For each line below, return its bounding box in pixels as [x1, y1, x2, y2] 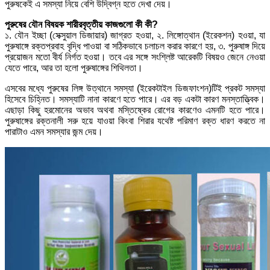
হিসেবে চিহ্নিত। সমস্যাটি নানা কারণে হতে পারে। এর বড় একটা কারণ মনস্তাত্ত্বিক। [5, 93, 265, 104]
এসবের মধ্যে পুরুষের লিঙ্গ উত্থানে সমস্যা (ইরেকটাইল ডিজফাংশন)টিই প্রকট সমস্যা [5, 83, 265, 93]
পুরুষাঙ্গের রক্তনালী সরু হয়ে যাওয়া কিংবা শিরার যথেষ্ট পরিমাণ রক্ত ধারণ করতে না [5, 115, 265, 126]
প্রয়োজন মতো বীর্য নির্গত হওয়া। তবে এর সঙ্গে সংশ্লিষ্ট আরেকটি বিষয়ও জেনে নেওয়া [5, 51, 265, 62]
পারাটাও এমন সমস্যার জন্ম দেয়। [5, 126, 103, 137]
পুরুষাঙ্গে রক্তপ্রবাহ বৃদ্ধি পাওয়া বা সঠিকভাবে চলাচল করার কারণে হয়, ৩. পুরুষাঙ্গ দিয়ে [5, 40, 265, 51]
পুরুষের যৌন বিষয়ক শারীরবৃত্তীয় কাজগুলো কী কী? [5, 19, 158, 30]
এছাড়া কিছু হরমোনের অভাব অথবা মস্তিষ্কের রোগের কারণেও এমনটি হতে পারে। [5, 104, 265, 115]
